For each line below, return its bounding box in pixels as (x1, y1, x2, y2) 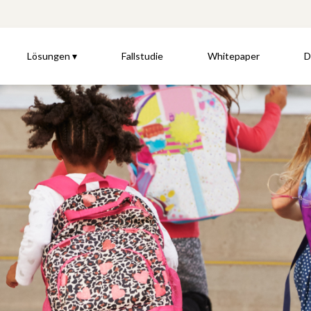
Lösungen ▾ (26, 50, 77, 62)
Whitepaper (207, 50, 260, 62)
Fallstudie (121, 50, 163, 62)
